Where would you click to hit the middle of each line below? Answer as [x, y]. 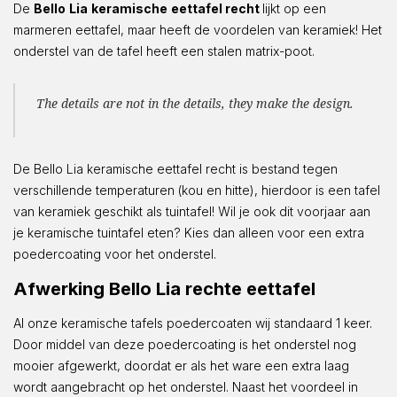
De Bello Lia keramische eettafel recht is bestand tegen [175, 168]
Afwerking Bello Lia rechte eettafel [164, 288]
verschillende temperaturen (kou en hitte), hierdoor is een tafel [197, 190]
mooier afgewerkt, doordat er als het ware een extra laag [181, 365]
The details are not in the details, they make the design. [195, 103]
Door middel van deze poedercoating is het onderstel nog [185, 344]
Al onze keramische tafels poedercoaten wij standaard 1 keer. [193, 323]
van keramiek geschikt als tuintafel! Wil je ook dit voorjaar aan [192, 211]
